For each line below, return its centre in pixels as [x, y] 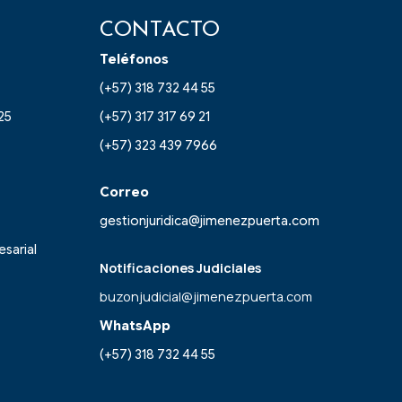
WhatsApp [135, 325]
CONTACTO [160, 31]
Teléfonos [134, 60]
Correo [124, 192]
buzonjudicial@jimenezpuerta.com [206, 296]
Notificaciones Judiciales [180, 267]
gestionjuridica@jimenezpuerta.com [210, 221]
